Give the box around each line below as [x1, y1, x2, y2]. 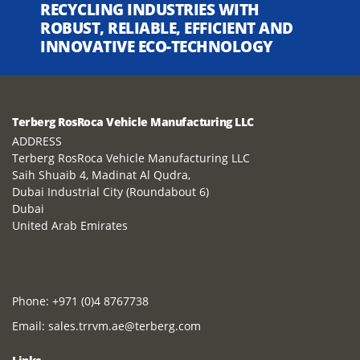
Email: [12, 317, 48, 333]
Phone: [12, 292, 52, 309]
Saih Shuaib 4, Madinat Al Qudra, [12, 166, 190, 182]
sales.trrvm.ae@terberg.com [48, 317, 201, 333]
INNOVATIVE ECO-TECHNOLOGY [40, 35, 273, 57]
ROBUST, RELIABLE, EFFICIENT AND [40, 16, 293, 39]
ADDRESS [12, 133, 62, 149]
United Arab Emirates [12, 217, 128, 233]
